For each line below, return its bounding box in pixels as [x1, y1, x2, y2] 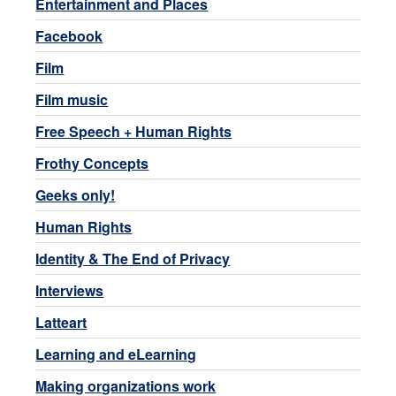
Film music [35, 89, 109, 110]
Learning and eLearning [35, 344, 197, 364]
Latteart [35, 312, 88, 332]
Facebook [35, 26, 103, 46]
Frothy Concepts [35, 153, 149, 173]
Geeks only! [35, 185, 116, 205]
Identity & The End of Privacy [35, 248, 231, 269]
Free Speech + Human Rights [35, 121, 232, 141]
